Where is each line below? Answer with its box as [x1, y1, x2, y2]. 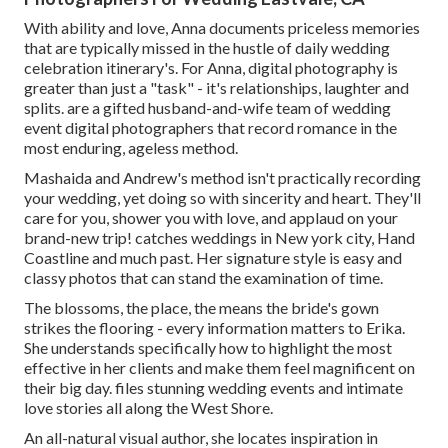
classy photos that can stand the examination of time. [24, 267, 383, 287]
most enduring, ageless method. [24, 137, 238, 157]
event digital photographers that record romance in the [24, 117, 397, 137]
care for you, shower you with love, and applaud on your [24, 207, 398, 227]
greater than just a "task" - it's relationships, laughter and [24, 77, 409, 97]
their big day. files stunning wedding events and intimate [24, 377, 403, 397]
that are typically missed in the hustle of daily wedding [24, 37, 390, 57]
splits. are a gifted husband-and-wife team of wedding [24, 97, 391, 117]
